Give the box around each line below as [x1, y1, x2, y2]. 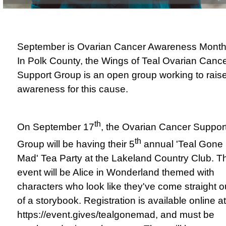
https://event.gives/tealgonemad [17, 209, 155, 220]
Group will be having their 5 [17, 138, 135, 149]
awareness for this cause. [17, 84, 128, 95]
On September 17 [17, 121, 94, 132]
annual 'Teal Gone [141, 138, 223, 149]
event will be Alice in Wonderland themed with [17, 166, 214, 178]
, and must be [155, 209, 214, 220]
